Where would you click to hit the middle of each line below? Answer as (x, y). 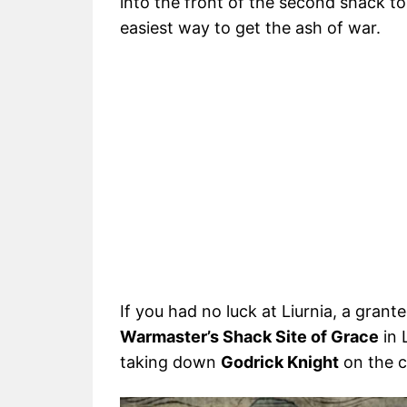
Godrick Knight (280, 362)
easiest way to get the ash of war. (250, 27)
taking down (170, 362)
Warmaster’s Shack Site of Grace (249, 336)
